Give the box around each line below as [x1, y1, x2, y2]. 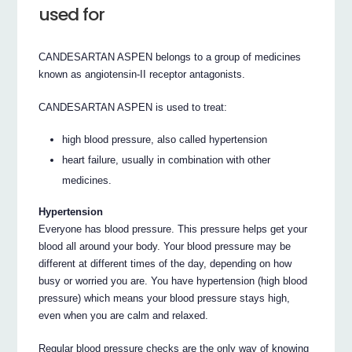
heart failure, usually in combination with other [62, 153, 271, 166]
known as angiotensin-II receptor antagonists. [38, 68, 246, 80]
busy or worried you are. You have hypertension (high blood [38, 275, 308, 288]
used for [38, 2, 105, 27]
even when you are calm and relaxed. [38, 310, 209, 322]
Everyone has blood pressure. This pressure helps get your [38, 223, 308, 236]
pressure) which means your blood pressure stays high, [38, 292, 291, 305]
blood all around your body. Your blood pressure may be [38, 240, 291, 253]
